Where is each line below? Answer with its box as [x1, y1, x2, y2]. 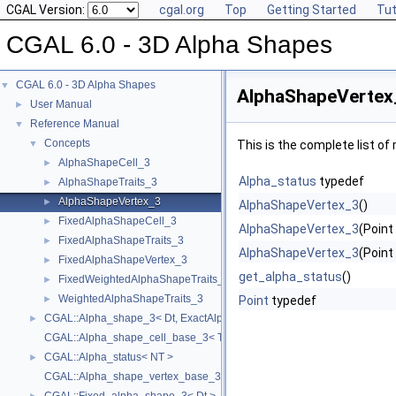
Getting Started [267, 3, 356, 17]
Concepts [44, 137, 90, 149]
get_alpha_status [239, 270, 342, 284]
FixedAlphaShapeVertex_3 [58, 254, 187, 266]
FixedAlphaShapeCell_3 [58, 215, 177, 227]
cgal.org [159, 3, 204, 17]
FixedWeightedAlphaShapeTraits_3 [58, 273, 230, 286]
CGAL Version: [6, 3, 88, 17]
